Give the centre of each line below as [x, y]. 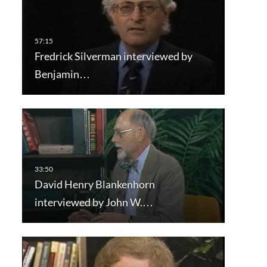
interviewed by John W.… [94, 202]
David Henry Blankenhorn [94, 184]
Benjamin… [62, 74]
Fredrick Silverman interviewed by [113, 56]
